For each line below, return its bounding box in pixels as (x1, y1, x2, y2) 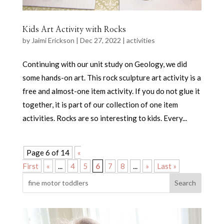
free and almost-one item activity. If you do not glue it (22, 86, 200, 95)
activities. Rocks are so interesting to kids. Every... (22, 113, 187, 122)
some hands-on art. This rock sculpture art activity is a (22, 72, 201, 82)
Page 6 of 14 (26, 147, 69, 157)
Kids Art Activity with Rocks (22, 25, 126, 33)
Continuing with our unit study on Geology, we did (22, 59, 187, 68)
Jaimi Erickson (31, 35, 74, 44)
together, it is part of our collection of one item (22, 99, 178, 109)
